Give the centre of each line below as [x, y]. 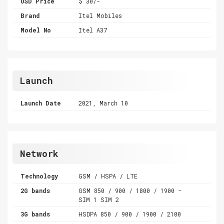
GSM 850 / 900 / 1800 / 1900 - [130, 190]
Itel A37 [93, 30]
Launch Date [41, 103]
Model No [36, 30]
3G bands [35, 214]
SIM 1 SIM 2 [99, 199]
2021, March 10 [103, 103]
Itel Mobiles [100, 15]
